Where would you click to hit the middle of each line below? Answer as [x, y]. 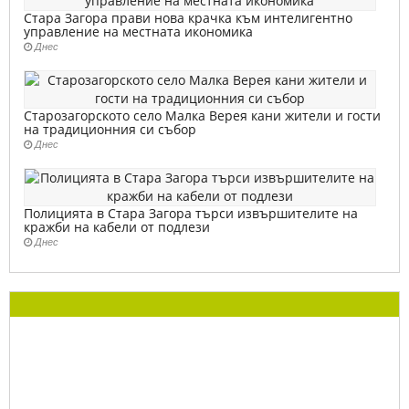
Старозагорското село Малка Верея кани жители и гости [202, 115]
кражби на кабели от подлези [117, 227]
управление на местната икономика [138, 31]
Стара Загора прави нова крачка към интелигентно [188, 18]
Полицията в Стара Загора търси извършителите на [191, 213]
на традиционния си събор [110, 129]
